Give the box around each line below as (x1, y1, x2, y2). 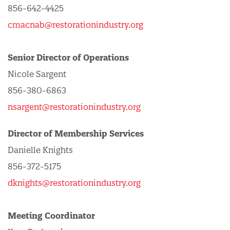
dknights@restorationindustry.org (8, 178, 141, 188)
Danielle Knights (8, 145, 73, 155)
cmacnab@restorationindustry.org (8, 20, 143, 30)
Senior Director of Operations (8, 52, 131, 63)
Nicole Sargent (8, 69, 66, 79)
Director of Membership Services (8, 128, 144, 139)
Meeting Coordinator (8, 210, 95, 221)
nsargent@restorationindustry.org (8, 102, 141, 112)
